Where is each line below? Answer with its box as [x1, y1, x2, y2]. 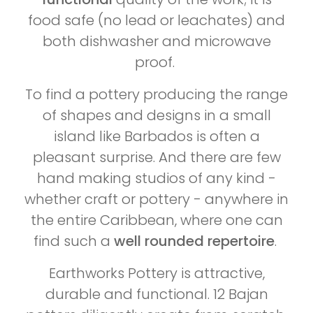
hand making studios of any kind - [37, 168, 276, 189]
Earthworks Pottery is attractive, [48, 263, 265, 284]
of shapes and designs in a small [42, 105, 271, 126]
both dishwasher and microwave [42, 31, 271, 52]
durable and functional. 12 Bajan [45, 284, 268, 305]
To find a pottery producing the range [25, 85, 288, 105]
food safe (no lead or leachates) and [28, 10, 285, 31]
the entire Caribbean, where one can [30, 210, 283, 231]
